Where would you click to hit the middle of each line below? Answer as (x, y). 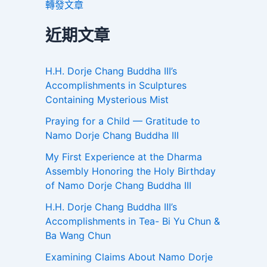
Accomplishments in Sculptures (116, 86)
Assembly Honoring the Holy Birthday (131, 171)
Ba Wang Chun (78, 236)
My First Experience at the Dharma (124, 157)
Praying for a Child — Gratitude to (123, 121)
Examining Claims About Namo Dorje (129, 257)
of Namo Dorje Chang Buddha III (118, 186)
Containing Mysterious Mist (107, 100)
